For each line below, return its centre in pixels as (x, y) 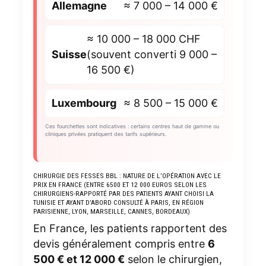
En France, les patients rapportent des (130, 228)
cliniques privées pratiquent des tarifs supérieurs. (105, 134)
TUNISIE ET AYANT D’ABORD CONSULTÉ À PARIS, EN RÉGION (118, 202)
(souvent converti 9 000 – (151, 54)
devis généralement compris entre (120, 243)
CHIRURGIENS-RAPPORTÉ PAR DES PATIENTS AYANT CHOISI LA (123, 193)
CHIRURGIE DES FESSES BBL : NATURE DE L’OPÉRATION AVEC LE (127, 175)
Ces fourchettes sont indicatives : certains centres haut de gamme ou (132, 126)
